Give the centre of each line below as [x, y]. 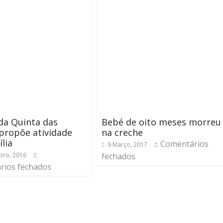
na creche [122, 132]
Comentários [184, 144]
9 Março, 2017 [127, 145]
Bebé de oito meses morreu [161, 122]
